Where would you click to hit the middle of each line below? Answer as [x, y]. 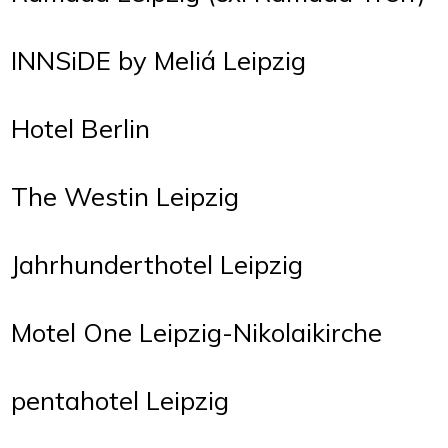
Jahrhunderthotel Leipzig [157, 263]
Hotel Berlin [80, 127]
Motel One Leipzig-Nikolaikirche [196, 331]
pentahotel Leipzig [120, 399]
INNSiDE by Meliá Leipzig [158, 59]
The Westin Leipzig [125, 195]
